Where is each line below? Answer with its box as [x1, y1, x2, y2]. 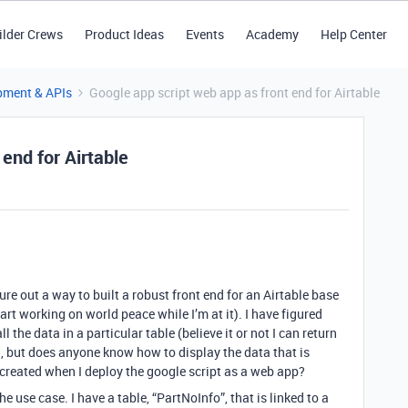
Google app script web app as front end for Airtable [89, 84, 380, 101]
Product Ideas [84, 25, 164, 43]
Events [185, 25, 224, 43]
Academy [245, 25, 299, 43]
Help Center [320, 25, 387, 43]
